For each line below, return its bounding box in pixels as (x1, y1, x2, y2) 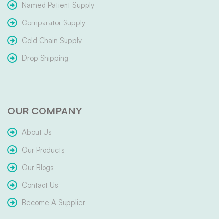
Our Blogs (22, 163, 54, 173)
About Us (22, 128, 52, 137)
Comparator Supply (22, 18, 85, 28)
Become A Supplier (22, 198, 85, 208)
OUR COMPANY (7, 105, 82, 117)
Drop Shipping (22, 53, 68, 63)
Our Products (22, 145, 65, 155)
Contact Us (22, 180, 58, 190)
